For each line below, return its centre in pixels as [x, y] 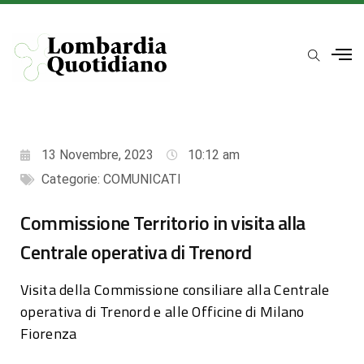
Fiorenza [49, 333]
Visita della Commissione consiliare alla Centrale [175, 289]
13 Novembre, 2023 [97, 154]
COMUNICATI [142, 179]
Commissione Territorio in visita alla [163, 222]
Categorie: [72, 179]
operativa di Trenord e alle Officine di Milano [162, 311]
